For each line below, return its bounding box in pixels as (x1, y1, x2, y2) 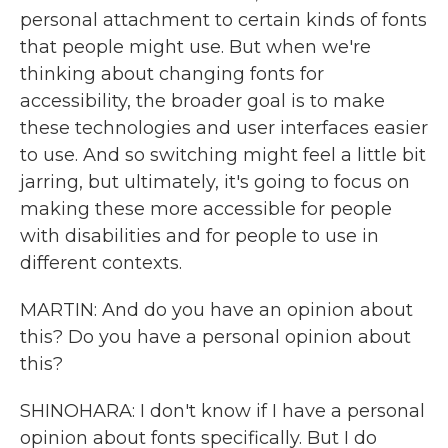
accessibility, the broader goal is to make (20, 90, 385, 112)
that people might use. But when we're (20, 36, 371, 58)
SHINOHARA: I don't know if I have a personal (20, 400, 425, 422)
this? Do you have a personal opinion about (20, 326, 411, 348)
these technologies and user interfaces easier (20, 117, 428, 139)
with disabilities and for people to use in (20, 225, 379, 247)
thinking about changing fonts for (20, 63, 324, 85)
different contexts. (20, 252, 182, 274)
